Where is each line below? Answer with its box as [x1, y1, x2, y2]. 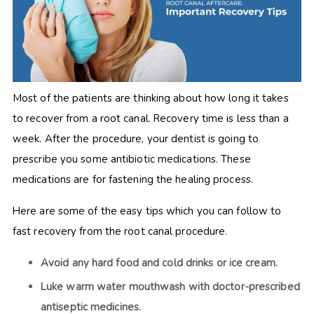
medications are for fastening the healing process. [12, 172, 253, 187]
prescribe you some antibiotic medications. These [12, 152, 251, 167]
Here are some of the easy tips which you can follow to [12, 204, 282, 219]
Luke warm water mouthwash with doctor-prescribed [40, 279, 300, 294]
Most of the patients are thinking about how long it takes [12, 91, 289, 106]
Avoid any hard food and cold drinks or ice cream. [40, 256, 278, 271]
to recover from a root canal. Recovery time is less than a [12, 111, 289, 126]
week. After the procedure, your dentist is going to [12, 132, 259, 146]
